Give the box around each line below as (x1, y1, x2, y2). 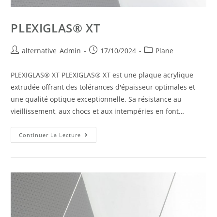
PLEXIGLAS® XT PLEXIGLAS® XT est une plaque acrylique (11, 70, 194, 79)
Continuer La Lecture (19, 131, 81, 139)
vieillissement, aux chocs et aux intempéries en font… (11, 106, 185, 116)
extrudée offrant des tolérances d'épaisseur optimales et (11, 82, 196, 92)
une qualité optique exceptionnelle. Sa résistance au (11, 94, 182, 104)
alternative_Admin (22, 46, 81, 55)
